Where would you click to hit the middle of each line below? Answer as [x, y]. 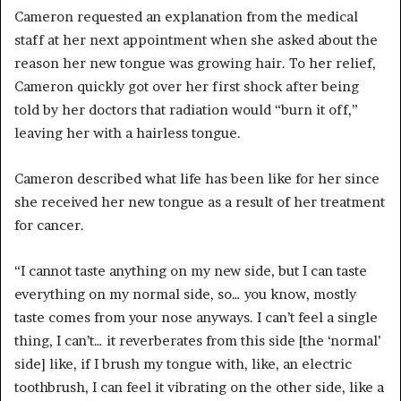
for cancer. [49, 225]
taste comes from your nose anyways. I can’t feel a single [196, 317]
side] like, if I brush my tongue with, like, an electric [183, 363]
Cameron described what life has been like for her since [197, 178]
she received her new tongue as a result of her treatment [200, 201]
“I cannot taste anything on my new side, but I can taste [191, 270]
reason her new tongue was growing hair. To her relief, [195, 63]
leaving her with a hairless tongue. [128, 132]
